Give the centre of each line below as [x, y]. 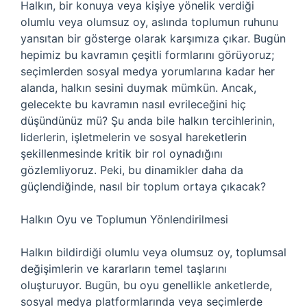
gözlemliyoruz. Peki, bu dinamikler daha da [132, 170]
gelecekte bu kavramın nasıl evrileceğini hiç [133, 104]
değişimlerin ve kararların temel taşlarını [124, 269]
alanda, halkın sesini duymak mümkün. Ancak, [138, 88]
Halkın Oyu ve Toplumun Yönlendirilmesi [124, 219]
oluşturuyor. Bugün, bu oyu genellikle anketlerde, [146, 285]
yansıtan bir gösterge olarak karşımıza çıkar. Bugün [153, 38]
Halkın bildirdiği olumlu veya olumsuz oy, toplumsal [153, 252]
